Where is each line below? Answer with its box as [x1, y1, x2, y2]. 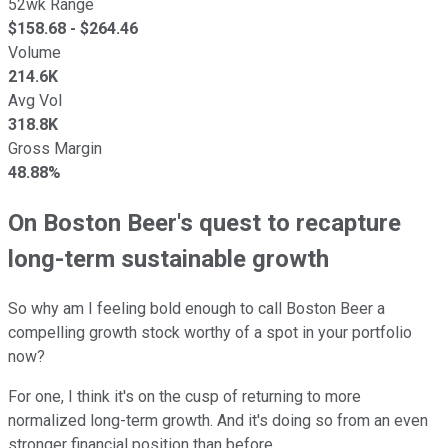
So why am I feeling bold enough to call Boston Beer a [8, 298, 385, 318]
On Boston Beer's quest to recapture [8, 208, 401, 237]
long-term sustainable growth [8, 244, 329, 273]
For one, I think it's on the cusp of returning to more [8, 386, 361, 406]
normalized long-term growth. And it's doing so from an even [8, 410, 428, 430]
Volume [8, 42, 61, 62]
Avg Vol [8, 90, 62, 110]
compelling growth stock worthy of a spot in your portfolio [8, 322, 412, 342]
